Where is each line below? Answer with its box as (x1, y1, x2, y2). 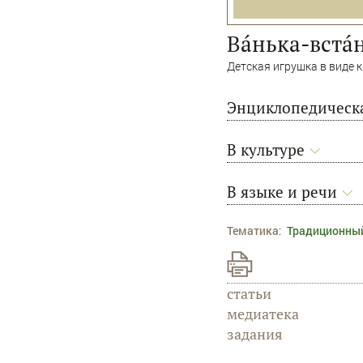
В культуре (227, 139, 305, 160)
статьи (227, 284, 271, 304)
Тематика (227, 223, 279, 239)
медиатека (227, 304, 299, 324)
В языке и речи (227, 181, 337, 203)
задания (227, 324, 283, 344)
